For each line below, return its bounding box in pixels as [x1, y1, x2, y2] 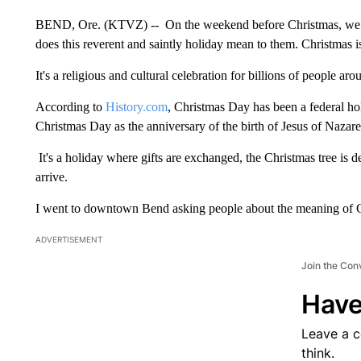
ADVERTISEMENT [35, 234, 102, 244]
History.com [105, 99, 168, 114]
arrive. [35, 169, 71, 184]
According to [35, 99, 106, 114]
